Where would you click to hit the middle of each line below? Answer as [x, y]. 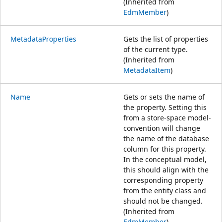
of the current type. [156, 49]
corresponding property [163, 180]
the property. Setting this [165, 107]
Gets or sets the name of [164, 97]
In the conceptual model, [165, 159]
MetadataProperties [43, 39]
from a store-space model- [167, 117]
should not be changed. [163, 201]
